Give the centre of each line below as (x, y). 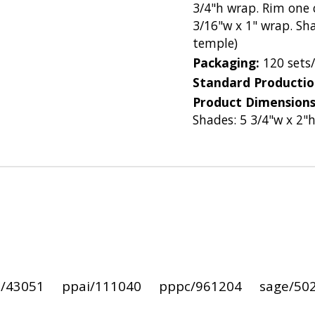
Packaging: (228, 62)
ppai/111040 (101, 285)
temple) (215, 43)
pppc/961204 (200, 285)
